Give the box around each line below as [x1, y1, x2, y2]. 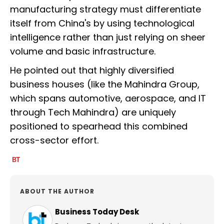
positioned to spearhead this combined [10, 120, 187, 133]
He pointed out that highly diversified [10, 64, 174, 77]
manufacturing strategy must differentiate [10, 3, 201, 16]
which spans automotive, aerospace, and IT [10, 92, 206, 105]
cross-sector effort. [10, 134, 98, 147]
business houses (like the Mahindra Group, [10, 78, 199, 91]
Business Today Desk [55, 206, 139, 217]
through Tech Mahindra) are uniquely [10, 106, 176, 119]
